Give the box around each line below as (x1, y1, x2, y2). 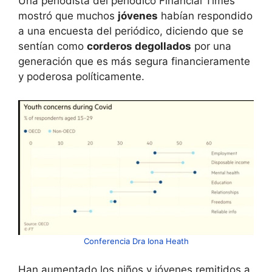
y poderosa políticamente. (18, 70, 144, 83)
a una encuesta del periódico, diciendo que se (18, 25, 243, 37)
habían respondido (158, 10, 253, 22)
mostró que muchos (18, 10, 118, 22)
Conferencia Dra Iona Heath (83, 236, 189, 246)
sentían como (18, 40, 87, 52)
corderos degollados (87, 40, 191, 52)
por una (191, 40, 231, 52)
